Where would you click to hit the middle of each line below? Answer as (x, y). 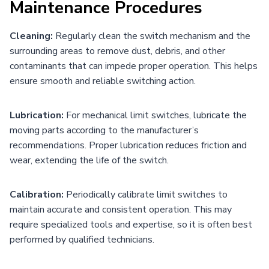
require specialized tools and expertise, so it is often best (131, 224)
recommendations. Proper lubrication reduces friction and (128, 145)
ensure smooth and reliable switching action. (103, 81)
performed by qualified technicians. (82, 239)
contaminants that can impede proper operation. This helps (134, 66)
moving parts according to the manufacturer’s (104, 130)
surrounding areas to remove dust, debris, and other (117, 51)
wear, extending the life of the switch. (89, 160)
